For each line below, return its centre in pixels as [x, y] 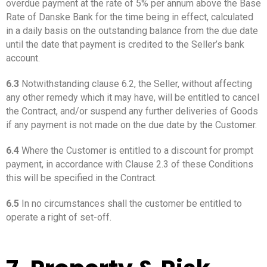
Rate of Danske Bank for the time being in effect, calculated [130, 17]
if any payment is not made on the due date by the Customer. [131, 125]
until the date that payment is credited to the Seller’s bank [125, 44]
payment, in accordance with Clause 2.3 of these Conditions [130, 164]
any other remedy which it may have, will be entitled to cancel [133, 97]
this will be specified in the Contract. [81, 178]
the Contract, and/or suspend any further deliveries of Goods [132, 111]
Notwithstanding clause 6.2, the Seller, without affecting [136, 83]
